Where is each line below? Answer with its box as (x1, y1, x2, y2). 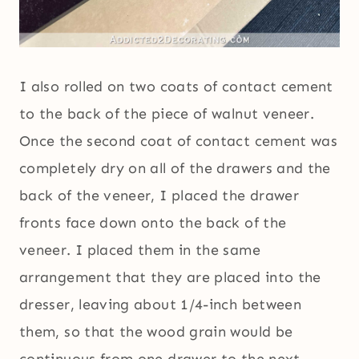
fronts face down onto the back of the (19, 214, 287, 232)
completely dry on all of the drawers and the (19, 159, 331, 178)
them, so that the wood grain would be (19, 323, 293, 341)
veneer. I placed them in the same (19, 241, 260, 260)
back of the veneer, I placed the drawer (19, 187, 300, 205)
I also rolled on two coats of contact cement (19, 78, 333, 96)
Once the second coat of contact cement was (19, 132, 338, 151)
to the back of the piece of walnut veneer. (19, 105, 315, 123)
